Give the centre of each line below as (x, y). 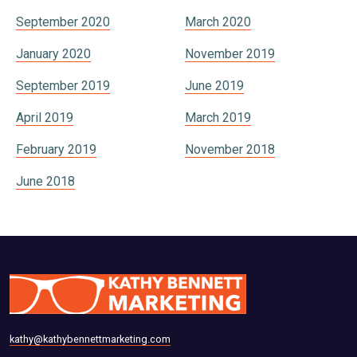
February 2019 (56, 150)
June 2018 (45, 182)
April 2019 (45, 118)
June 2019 (214, 86)
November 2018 (230, 150)
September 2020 (63, 22)
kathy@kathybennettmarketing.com (90, 339)
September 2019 (63, 86)
